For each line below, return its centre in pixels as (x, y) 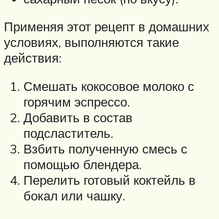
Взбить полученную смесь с (105, 148)
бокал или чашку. (74, 195)
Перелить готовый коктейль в (109, 180)
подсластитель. (68, 133)
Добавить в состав (78, 117)
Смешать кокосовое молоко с (109, 86)
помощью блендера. (83, 164)
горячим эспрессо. (77, 101)
